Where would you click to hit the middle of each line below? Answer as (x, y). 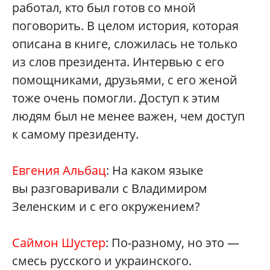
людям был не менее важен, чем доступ (128, 116)
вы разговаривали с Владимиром (110, 188)
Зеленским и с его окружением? (106, 206)
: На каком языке (155, 170)
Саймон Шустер (59, 242)
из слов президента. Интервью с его (118, 61)
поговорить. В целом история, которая (125, 25)
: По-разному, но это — (172, 242)
